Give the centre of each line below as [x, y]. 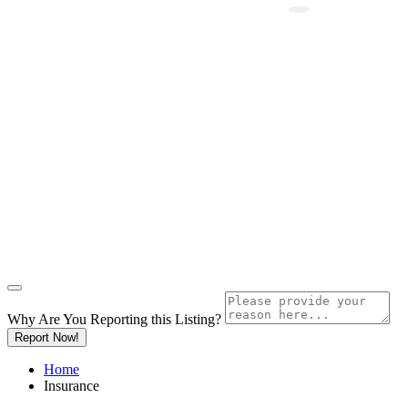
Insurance [71, 386]
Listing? [198, 319]
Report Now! [47, 337]
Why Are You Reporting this [91, 319]
